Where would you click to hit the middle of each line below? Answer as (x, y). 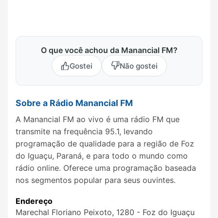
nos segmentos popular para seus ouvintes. (96, 180)
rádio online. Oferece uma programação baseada (106, 168)
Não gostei (138, 66)
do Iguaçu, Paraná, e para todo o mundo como (102, 156)
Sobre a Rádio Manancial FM (74, 103)
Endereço (34, 201)
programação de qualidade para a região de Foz (105, 144)
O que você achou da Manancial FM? (109, 50)
